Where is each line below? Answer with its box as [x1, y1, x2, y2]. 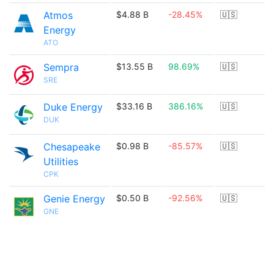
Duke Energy [43, 101, 103, 113]
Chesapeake [43, 141, 100, 153]
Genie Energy [43, 193, 105, 205]
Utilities [43, 155, 78, 168]
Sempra [43, 61, 79, 73]
